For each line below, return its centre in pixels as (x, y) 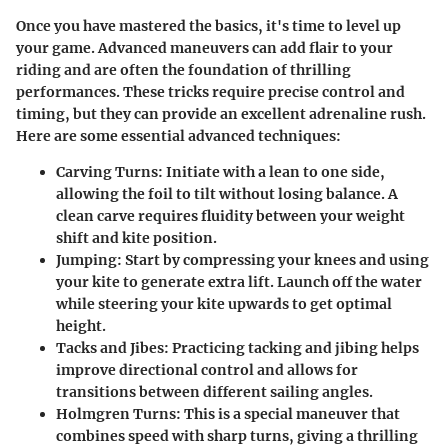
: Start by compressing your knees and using (273, 259)
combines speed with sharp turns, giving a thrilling (237, 435)
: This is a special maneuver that (288, 413)
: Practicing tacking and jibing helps (291, 347)
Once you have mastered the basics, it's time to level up (208, 25)
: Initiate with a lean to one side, (271, 171)
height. (81, 325)
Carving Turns (107, 171)
